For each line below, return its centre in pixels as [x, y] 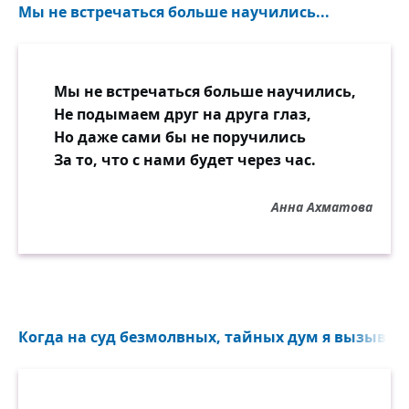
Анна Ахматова [322, 207]
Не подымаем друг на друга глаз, [182, 114]
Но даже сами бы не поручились [179, 137]
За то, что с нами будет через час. [184, 160]
